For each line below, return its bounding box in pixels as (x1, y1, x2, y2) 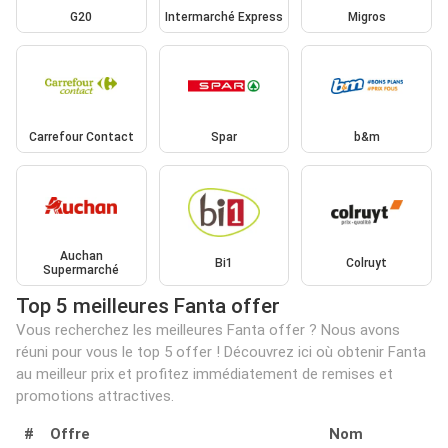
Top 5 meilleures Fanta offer (16, 294, 280, 319)
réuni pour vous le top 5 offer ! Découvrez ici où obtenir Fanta (16, 343, 426, 362)
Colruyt (346, 256, 388, 271)
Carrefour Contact (28, 129, 134, 144)
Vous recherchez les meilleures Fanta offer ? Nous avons (16, 321, 400, 340)
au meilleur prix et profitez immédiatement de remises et (16, 365, 393, 384)
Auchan (59, 249, 103, 264)
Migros (347, 10, 386, 25)
